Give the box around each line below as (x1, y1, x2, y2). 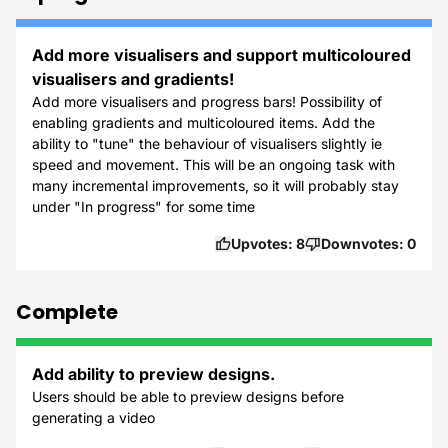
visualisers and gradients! (32, 69, 234, 89)
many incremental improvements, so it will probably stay (32, 177, 399, 194)
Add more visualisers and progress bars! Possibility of (32, 93, 382, 110)
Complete (16, 298, 118, 326)
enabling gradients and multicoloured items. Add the (32, 114, 375, 131)
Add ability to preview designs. (32, 364, 275, 384)
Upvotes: (231, 235, 296, 252)
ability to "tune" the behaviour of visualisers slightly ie (32, 135, 382, 152)
